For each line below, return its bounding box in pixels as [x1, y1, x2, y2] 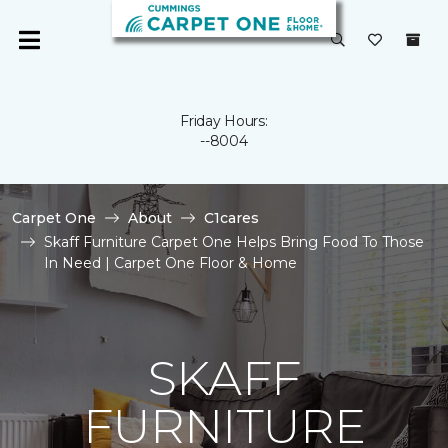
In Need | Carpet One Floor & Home [44, 254, 297, 272]
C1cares [204, 209, 259, 227]
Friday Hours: [180, 112, 268, 130]
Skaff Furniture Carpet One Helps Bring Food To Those [44, 233, 424, 251]
